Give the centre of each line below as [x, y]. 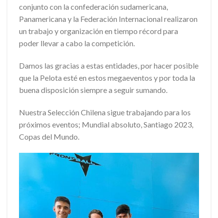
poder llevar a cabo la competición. [77, 43]
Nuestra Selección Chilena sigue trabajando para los [105, 112]
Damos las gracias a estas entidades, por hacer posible [109, 66]
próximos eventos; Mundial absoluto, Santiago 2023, [106, 124]
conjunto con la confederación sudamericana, [93, 7]
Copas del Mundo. [49, 136]
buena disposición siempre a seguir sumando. [93, 90]
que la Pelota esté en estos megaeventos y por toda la [107, 78]
